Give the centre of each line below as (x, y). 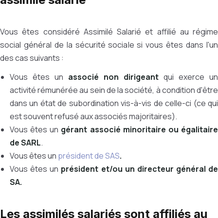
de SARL (25, 143)
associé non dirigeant (113, 77)
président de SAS (89, 156)
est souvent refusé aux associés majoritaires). (93, 116)
